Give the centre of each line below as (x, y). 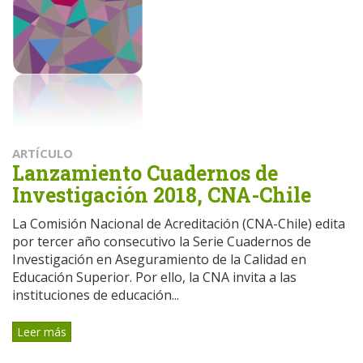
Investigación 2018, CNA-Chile (162, 194)
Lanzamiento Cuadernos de (145, 173)
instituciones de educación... (96, 295)
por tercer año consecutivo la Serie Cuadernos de (162, 241)
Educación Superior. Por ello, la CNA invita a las (154, 277)
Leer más (42, 332)
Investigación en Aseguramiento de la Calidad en (159, 259)
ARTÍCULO (43, 153)
